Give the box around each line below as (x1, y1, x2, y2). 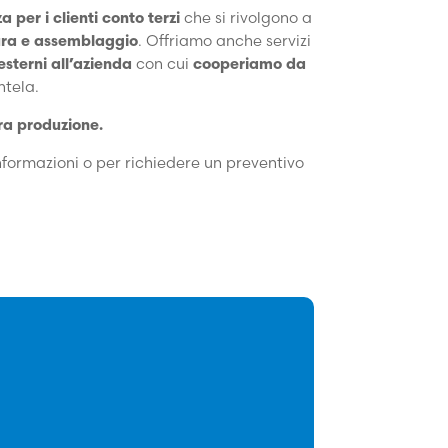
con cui (135, 53, 189, 73)
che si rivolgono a (184, 7, 312, 27)
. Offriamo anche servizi (138, 30, 311, 50)
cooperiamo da (192, 53, 306, 73)
